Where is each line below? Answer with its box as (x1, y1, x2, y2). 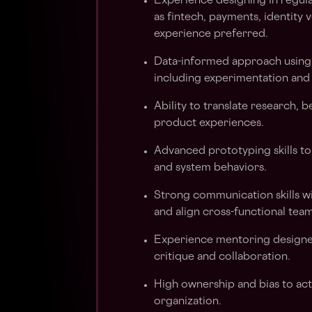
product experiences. (154, 118, 264, 129)
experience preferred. (154, 29, 268, 40)
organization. (154, 297, 221, 307)
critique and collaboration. (154, 252, 290, 263)
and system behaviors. (154, 163, 267, 173)
